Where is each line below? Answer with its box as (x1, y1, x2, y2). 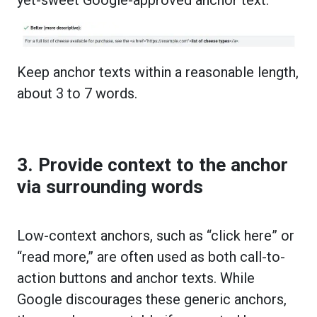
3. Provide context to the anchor (17, 154, 288, 175)
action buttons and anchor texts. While (17, 269, 255, 287)
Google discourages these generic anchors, (17, 290, 287, 308)
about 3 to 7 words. (17, 84, 141, 102)
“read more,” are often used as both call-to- (17, 248, 285, 265)
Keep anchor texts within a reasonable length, (17, 63, 299, 81)
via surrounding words (17, 175, 203, 197)
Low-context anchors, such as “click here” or (17, 226, 294, 244)
